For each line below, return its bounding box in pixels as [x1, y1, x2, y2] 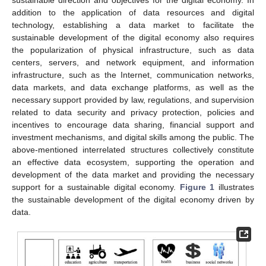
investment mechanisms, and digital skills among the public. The [12, 132, 254, 142]
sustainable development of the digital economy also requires [12, 33, 254, 42]
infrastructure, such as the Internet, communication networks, [12, 70, 254, 80]
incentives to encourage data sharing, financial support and [12, 120, 254, 129]
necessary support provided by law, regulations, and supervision [12, 95, 254, 104]
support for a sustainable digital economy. [12, 182, 180, 192]
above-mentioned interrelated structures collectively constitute [12, 145, 254, 154]
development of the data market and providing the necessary [12, 170, 254, 179]
